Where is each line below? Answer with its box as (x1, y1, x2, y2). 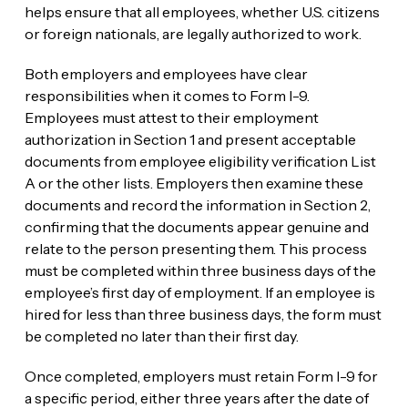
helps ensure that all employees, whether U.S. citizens (24, 3, 380, 22)
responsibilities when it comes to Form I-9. (24, 87, 310, 106)
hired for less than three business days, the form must (24, 305, 382, 324)
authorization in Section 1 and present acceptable (24, 130, 356, 149)
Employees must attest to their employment (24, 108, 319, 127)
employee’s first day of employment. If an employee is (24, 283, 375, 302)
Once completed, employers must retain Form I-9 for (24, 367, 378, 386)
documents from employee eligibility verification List (24, 152, 376, 171)
